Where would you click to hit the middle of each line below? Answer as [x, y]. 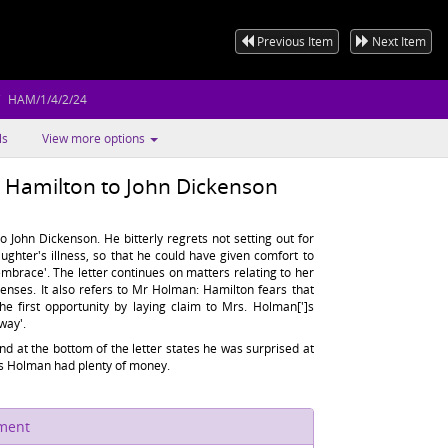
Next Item [397, 41]
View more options [95, 138]
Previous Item [293, 41]
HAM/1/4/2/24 [47, 99]
